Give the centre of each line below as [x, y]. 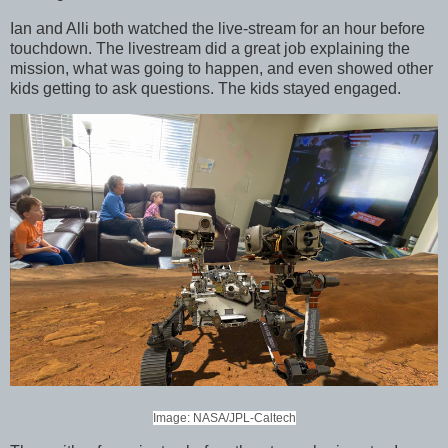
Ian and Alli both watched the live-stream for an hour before [217, 28]
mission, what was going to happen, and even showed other [221, 68]
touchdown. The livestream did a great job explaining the [210, 48]
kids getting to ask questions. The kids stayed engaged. [207, 88]
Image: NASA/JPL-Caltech [224, 417]
